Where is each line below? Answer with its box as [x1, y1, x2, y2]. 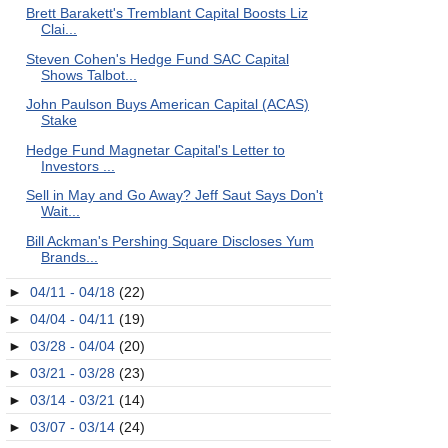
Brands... [40, 248, 98, 265]
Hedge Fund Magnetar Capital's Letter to [25, 141, 285, 158]
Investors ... [40, 157, 115, 174]
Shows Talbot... [40, 66, 137, 83]
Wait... [40, 203, 80, 219]
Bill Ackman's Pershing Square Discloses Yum [25, 232, 314, 249]
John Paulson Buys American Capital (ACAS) [25, 96, 309, 112]
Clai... [40, 21, 77, 37]
